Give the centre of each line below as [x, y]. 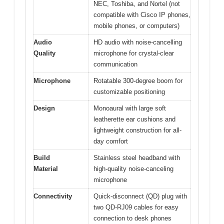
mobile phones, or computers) [136, 26]
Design [44, 108]
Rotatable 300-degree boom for [138, 81]
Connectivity [53, 196]
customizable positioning [129, 92]
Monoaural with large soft [130, 108]
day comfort [111, 141]
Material [46, 169]
